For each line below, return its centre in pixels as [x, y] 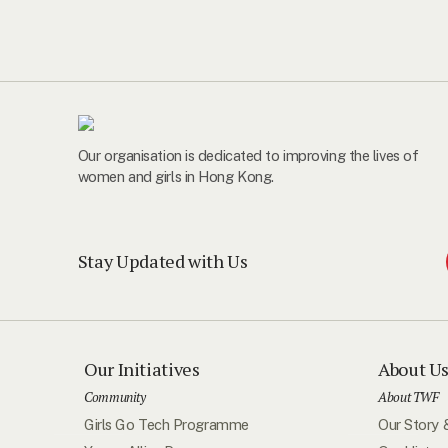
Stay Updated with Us [162, 261]
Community [115, 397]
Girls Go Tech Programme [166, 424]
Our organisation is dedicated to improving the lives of [248, 155]
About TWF [408, 397]
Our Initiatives [142, 369]
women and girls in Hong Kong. [175, 176]
